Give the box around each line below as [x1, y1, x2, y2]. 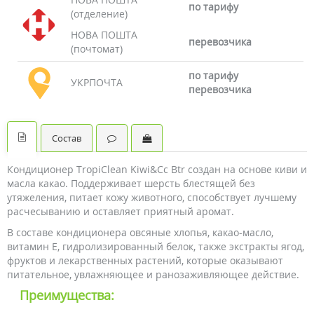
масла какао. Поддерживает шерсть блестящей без [7, 177, 255, 190]
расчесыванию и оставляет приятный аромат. [7, 205, 234, 218]
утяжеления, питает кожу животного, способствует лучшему [7, 191, 296, 204]
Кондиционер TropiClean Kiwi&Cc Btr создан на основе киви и [7, 163, 307, 176]
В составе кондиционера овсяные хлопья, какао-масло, [7, 226, 273, 239]
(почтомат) [71, 42, 123, 55]
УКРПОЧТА [71, 76, 123, 89]
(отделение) [71, 7, 128, 20]
